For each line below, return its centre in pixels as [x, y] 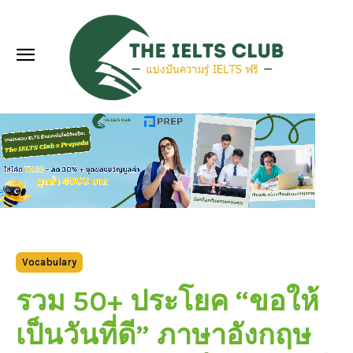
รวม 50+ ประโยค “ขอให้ [167, 301]
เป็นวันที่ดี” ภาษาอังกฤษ [163, 334]
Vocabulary [49, 262]
